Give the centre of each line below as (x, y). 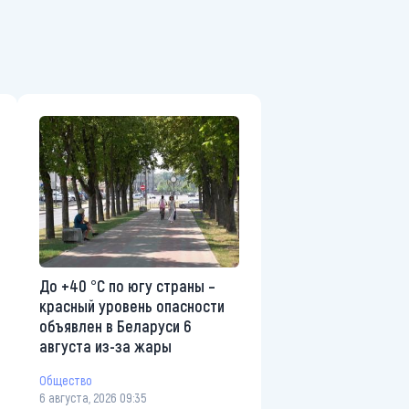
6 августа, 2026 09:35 (93, 397)
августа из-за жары (105, 346)
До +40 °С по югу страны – (127, 285)
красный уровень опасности (132, 305)
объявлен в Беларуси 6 (115, 325)
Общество (66, 381)
